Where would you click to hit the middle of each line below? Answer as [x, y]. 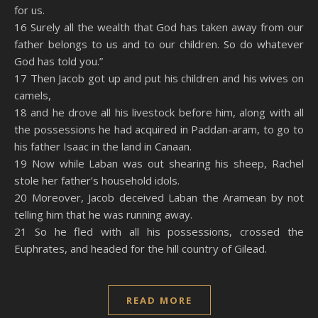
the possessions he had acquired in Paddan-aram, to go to [159, 129]
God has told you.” [59, 61]
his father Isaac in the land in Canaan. [103, 146]
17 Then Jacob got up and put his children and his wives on [159, 78]
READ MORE [159, 300]
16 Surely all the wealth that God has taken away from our [159, 27]
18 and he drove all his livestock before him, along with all [159, 112]
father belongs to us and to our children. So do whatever [159, 44]
